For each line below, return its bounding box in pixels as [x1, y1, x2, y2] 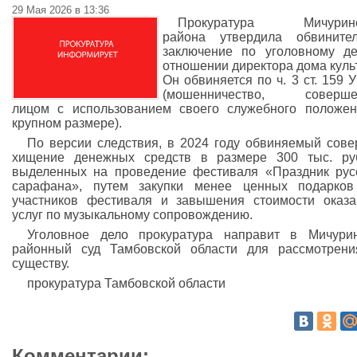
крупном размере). [12, 116, 122, 130]
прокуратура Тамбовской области [27, 277, 226, 290]
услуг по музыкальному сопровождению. [12, 208, 253, 222]
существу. [12, 257, 69, 270]
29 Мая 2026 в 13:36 [12, 4, 109, 16]
